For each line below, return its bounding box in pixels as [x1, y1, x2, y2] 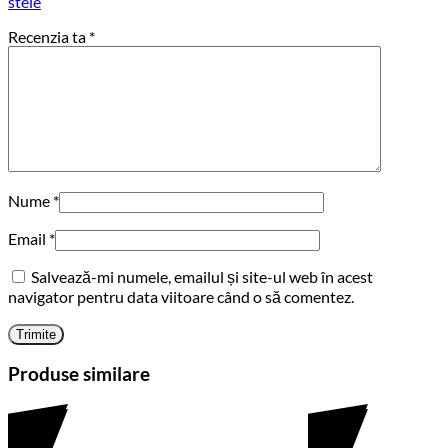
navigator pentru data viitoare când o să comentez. [8, 286, 354, 306]
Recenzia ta [8, 26, 89, 46]
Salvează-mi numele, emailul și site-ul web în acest [31, 266, 373, 286]
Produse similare [8, 363, 150, 386]
